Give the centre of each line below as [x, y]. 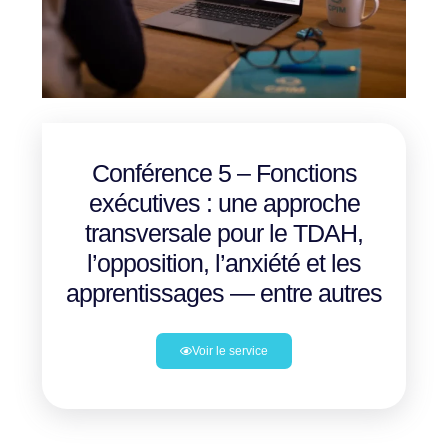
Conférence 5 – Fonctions [224, 172]
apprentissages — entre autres [224, 292]
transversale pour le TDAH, [224, 232]
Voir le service [230, 350]
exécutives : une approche [224, 202]
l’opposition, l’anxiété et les [224, 262]
